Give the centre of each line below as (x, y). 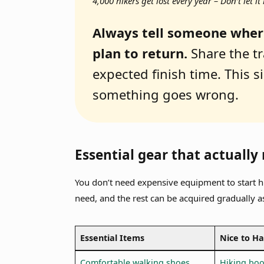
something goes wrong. (166, 95)
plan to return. (140, 53)
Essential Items (112, 237)
